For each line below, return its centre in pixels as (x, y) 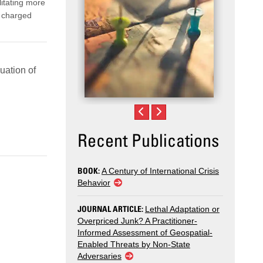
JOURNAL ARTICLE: (111, 209)
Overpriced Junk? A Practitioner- (137, 221)
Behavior (94, 183)
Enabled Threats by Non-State (134, 245)
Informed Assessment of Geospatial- (145, 233)
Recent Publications (148, 140)
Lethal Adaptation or (182, 209)
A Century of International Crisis (160, 171)
